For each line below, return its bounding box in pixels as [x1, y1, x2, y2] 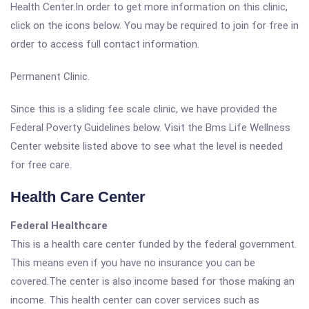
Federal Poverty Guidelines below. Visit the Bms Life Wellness [10, 121, 290, 134]
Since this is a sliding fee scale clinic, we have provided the [10, 103, 277, 115]
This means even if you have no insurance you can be [10, 257, 255, 269]
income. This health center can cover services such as [10, 294, 259, 306]
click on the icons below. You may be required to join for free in [10, 19, 299, 32]
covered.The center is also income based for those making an [10, 275, 295, 288]
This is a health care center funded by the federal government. [10, 238, 297, 250]
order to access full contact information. [10, 38, 199, 50]
